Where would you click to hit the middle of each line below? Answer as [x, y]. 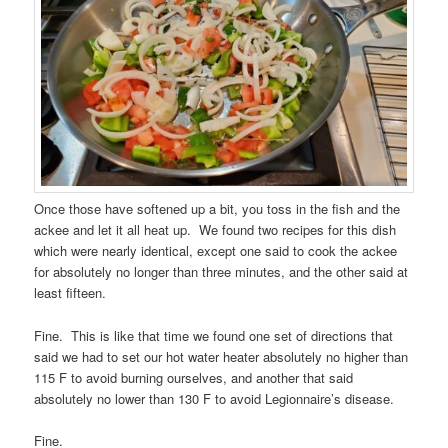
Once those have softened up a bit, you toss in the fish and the [217, 209]
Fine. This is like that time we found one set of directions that [214, 335]
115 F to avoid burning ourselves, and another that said [194, 377]
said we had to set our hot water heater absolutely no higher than [221, 356]
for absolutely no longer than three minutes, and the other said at [221, 272]
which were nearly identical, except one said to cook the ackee [216, 251]
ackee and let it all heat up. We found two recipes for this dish [215, 230]
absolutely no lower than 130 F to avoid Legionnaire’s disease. [214, 398]
